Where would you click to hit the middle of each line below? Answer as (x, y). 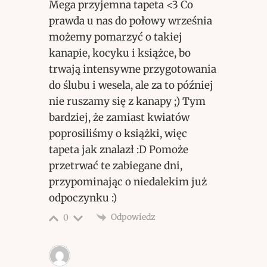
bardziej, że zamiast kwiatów (119, 118)
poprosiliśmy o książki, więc (118, 134)
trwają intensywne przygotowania (132, 69)
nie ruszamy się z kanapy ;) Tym (127, 102)
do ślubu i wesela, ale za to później (131, 86)
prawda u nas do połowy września (130, 21)
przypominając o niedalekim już (128, 182)
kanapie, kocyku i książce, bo (119, 53)
